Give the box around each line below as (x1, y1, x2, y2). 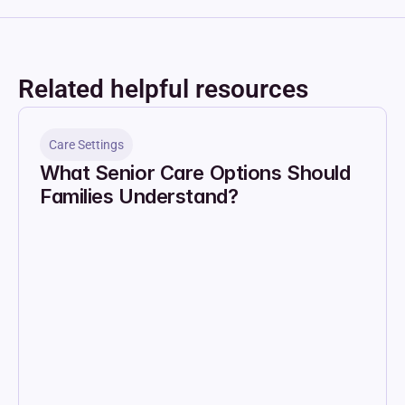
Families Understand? (40, 184, 239, 208)
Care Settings (49, 137, 124, 152)
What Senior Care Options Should (40, 161, 351, 184)
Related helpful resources (18, 74, 308, 104)
